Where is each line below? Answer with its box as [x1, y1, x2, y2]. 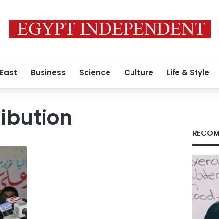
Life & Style [167, 67, 209, 78]
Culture [124, 67, 153, 78]
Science [79, 67, 110, 78]
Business [31, 67, 66, 78]
